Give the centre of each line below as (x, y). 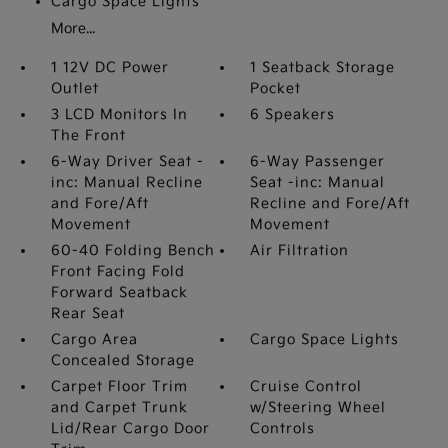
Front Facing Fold (117, 271)
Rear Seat (87, 313)
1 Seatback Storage (323, 67)
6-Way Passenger (318, 161)
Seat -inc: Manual (318, 182)
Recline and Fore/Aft (330, 203)
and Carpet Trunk (119, 407)
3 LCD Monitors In (119, 114)
